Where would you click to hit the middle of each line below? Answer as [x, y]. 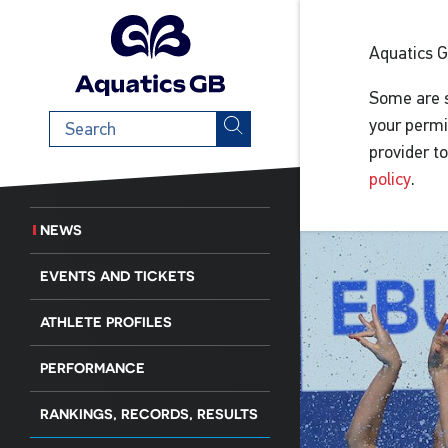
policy [390, 179]
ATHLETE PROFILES [106, 321]
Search [73, 122]
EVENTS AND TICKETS [117, 275]
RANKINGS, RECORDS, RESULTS [149, 413]
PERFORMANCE [92, 367]
